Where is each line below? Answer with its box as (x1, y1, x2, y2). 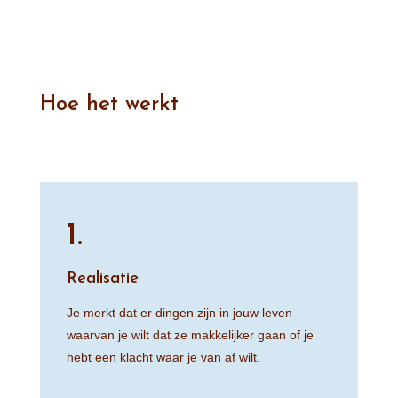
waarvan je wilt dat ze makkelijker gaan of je (66, 328, 314, 343)
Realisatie (66, 270, 139, 288)
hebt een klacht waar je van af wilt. (66, 350, 260, 365)
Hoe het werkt (39, 94, 179, 116)
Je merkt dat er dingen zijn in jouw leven (66, 306, 292, 321)
